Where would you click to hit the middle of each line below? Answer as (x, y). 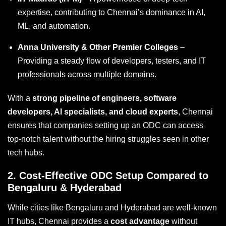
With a (20, 98)
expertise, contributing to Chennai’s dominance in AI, (111, 12)
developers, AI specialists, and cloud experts (93, 112)
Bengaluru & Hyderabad (65, 188)
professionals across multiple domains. (87, 74)
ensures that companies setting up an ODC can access (105, 125)
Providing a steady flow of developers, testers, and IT (112, 61)
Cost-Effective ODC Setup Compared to (114, 176)
